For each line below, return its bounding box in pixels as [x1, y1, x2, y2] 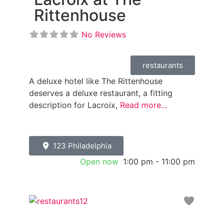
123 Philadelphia [52, 140, 111, 150]
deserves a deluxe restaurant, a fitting [29, 87, 172, 98]
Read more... [120, 99, 167, 110]
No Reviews [81, 29, 126, 39]
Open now [80, 156, 118, 166]
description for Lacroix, [29, 99, 120, 110]
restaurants [142, 60, 183, 70]
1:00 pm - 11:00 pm [123, 156, 195, 166]
